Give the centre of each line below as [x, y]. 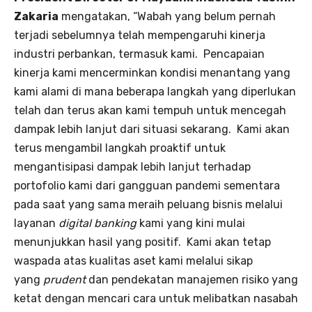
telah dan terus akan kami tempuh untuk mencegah [150, 110]
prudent [64, 279]
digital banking [97, 223]
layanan [36, 223]
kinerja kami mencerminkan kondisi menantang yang [152, 72]
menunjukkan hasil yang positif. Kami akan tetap [142, 242]
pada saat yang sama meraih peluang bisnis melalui [148, 204]
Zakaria [36, 16]
